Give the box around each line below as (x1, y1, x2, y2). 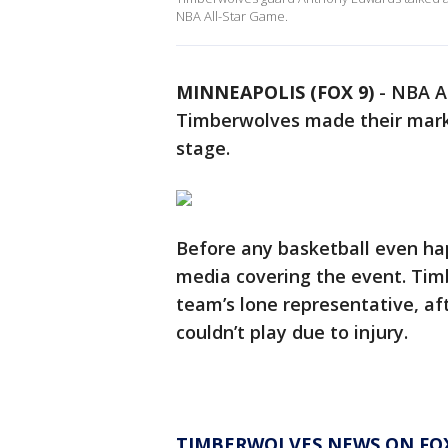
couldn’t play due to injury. (176, 320, 408, 345)
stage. (176, 136, 230, 161)
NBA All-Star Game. (176, 7, 288, 26)
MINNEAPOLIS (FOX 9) (176, 80, 374, 105)
